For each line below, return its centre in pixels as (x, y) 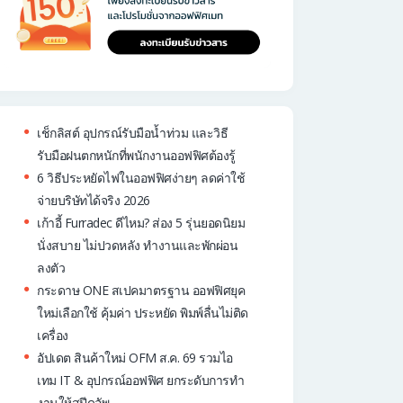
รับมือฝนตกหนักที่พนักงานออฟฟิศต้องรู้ (136, 156)
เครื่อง (53, 336)
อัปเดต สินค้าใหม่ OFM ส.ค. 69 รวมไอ (135, 358)
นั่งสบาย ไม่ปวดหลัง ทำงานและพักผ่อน (138, 246)
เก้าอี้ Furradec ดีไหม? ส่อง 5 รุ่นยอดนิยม (141, 223)
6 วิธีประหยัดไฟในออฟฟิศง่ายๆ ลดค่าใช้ (141, 178)
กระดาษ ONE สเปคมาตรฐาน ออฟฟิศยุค (141, 291)
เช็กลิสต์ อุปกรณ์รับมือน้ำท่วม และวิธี (133, 133)
